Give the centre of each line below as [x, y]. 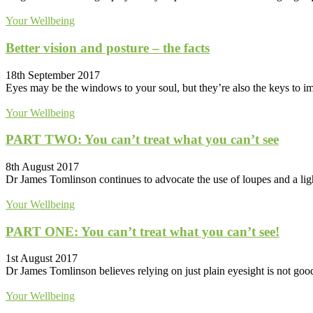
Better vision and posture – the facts [108, 48]
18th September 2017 [53, 75]
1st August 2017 [42, 259]
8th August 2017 [42, 167]
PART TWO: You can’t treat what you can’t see [142, 140]
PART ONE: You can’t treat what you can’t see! [143, 231]
